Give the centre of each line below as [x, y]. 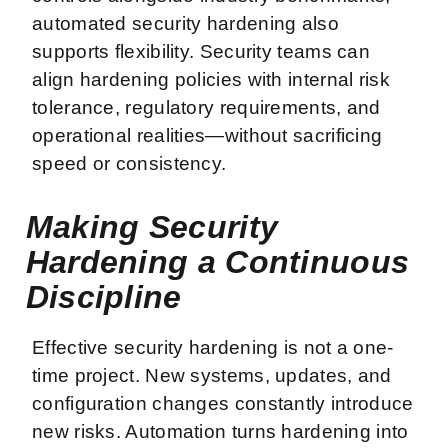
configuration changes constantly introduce [223, 403]
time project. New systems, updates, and [212, 375]
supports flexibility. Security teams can [201, 51]
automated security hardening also [185, 23]
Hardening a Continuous [217, 261]
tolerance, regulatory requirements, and [206, 107]
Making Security [152, 226]
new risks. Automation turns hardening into [220, 431]
